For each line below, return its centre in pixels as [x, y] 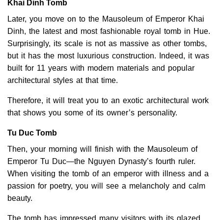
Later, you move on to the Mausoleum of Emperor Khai [106, 19]
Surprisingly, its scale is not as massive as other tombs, [107, 44]
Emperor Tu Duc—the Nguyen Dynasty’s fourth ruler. [101, 162]
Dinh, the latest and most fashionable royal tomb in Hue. [109, 31]
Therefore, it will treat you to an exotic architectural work [108, 101]
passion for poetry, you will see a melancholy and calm [106, 186]
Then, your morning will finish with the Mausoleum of [102, 149]
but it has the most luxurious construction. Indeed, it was [108, 56]
